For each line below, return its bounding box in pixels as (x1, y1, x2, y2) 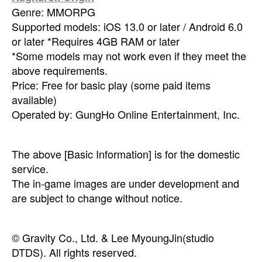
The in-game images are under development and (12, 175, 239, 191)
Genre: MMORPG (12, 4, 95, 19)
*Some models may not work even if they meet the (12, 47, 246, 63)
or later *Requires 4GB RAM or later (12, 33, 180, 49)
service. (12, 160, 49, 176)
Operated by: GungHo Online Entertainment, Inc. (12, 106, 240, 122)
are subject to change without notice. (12, 189, 182, 205)
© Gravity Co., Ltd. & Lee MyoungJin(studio (12, 229, 214, 245)
